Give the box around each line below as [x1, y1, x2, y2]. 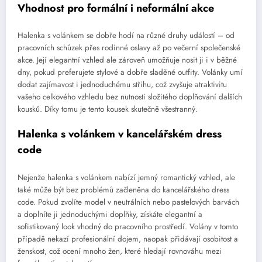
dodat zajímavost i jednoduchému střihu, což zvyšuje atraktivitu [18, 79, 227, 91]
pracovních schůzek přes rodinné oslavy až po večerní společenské [18, 42, 240, 54]
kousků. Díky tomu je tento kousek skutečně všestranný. [18, 104, 198, 115]
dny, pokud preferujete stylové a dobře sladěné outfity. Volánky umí [18, 67, 243, 78]
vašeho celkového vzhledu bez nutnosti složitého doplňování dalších [18, 91, 242, 103]
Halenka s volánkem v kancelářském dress [18, 126, 222, 142]
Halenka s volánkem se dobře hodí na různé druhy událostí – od [18, 30, 235, 42]
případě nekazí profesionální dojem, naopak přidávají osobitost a [18, 233, 238, 244]
